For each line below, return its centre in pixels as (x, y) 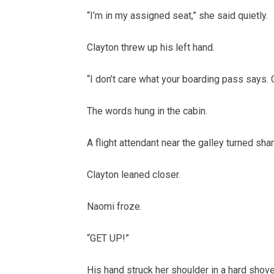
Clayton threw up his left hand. (151, 47)
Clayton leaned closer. (134, 174)
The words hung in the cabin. (147, 111)
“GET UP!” (108, 238)
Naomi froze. (114, 206)
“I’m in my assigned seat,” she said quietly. (177, 15)
